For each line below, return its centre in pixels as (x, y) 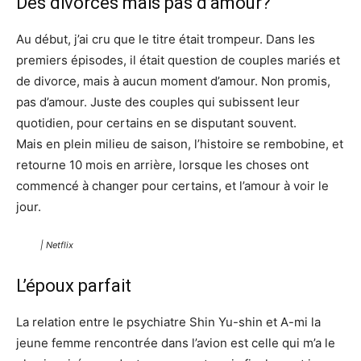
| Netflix (57, 245)
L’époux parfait (74, 286)
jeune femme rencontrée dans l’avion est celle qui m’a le (176, 343)
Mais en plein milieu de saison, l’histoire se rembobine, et (180, 144)
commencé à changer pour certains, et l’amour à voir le (172, 186)
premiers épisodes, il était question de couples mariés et (178, 60)
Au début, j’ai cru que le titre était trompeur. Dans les (166, 39)
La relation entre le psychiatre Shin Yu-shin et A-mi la (168, 322)
